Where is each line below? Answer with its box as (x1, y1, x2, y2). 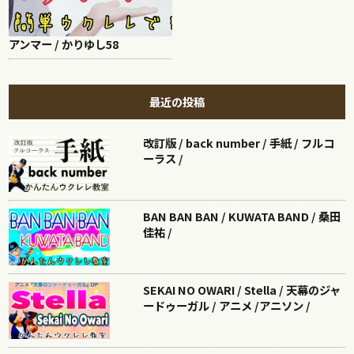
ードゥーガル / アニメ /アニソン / (143, 297, 311, 314)
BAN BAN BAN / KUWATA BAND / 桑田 (143, 208, 341, 225)
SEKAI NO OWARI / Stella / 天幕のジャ (143, 281, 341, 298)
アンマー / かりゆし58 (9, 36, 119, 53)
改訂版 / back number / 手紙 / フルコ (143, 134, 335, 152)
